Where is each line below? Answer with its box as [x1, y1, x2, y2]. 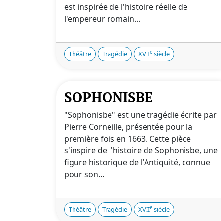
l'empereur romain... [64, 13, 140, 24]
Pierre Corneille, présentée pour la [64, 121, 192, 132]
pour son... [64, 168, 104, 180]
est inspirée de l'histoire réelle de [64, 1, 187, 12]
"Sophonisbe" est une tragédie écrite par [64, 109, 217, 120]
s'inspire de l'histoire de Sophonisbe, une [64, 145, 218, 156]
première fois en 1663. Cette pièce [64, 133, 191, 144]
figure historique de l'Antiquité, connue [64, 156, 210, 168]
